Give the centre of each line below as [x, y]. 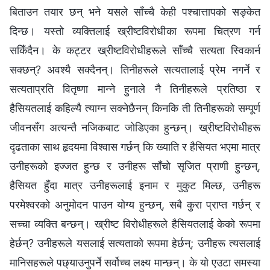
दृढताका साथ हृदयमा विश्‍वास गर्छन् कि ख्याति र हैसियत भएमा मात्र [135, 147]
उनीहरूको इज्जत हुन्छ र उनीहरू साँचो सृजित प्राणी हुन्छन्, [135, 166]
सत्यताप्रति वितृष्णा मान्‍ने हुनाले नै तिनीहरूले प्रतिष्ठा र [135, 89]
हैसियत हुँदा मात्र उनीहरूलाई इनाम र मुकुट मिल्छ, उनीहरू [135, 186]
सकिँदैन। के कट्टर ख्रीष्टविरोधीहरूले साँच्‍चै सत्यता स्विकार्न [135, 51]
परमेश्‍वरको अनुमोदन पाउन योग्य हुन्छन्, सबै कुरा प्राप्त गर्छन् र [135, 205]
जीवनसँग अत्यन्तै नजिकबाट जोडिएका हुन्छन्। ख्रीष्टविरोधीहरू [135, 128]
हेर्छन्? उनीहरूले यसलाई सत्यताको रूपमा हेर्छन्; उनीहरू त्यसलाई [135, 243]
